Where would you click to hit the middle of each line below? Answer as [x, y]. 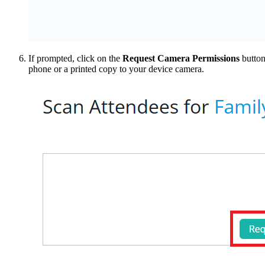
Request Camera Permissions [181, 58]
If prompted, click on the [75, 58]
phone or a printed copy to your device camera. [116, 69]
